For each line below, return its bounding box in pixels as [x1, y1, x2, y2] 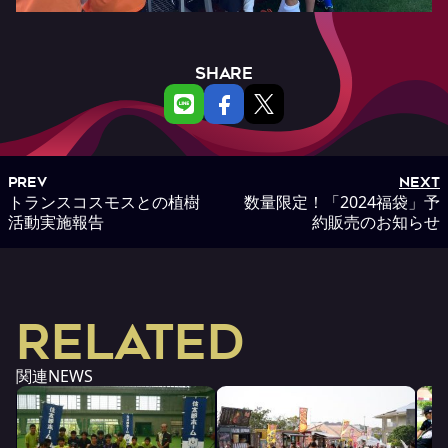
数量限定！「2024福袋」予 [244, 190, 440, 213]
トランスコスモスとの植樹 [8, 190, 200, 213]
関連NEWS [16, 364, 93, 387]
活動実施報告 [8, 210, 104, 233]
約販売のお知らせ [312, 210, 440, 233]
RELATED [16, 313, 245, 370]
